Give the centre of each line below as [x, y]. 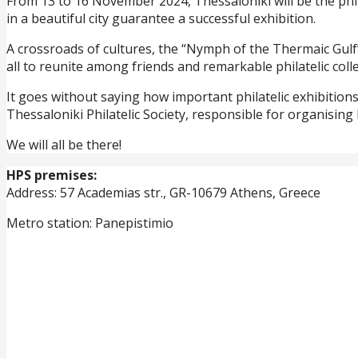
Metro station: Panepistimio [90, 223]
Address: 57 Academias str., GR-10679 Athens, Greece [163, 192]
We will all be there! [64, 144]
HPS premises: [52, 175]
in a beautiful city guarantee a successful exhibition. [161, 18]
